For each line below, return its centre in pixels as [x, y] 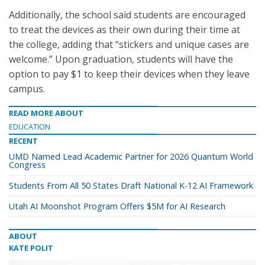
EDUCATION [30, 127]
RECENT [23, 141]
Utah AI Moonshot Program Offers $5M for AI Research [117, 206]
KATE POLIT [31, 248]
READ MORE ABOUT [46, 113]
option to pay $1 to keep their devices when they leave [129, 74]
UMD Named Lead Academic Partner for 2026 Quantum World [131, 156]
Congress [27, 165]
